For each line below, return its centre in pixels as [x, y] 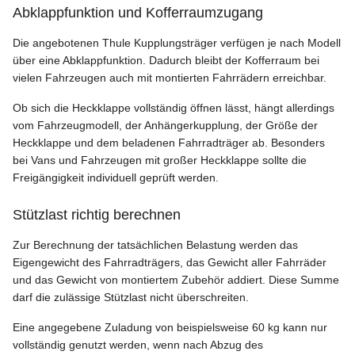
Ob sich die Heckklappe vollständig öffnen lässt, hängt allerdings [174, 107]
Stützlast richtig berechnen [97, 214]
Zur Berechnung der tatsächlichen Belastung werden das [155, 244]
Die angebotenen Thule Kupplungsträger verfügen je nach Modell [177, 42]
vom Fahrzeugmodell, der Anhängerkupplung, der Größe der [165, 125]
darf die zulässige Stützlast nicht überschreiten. [131, 297]
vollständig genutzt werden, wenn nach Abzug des [138, 344]
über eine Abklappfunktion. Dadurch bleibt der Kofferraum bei [166, 60]
